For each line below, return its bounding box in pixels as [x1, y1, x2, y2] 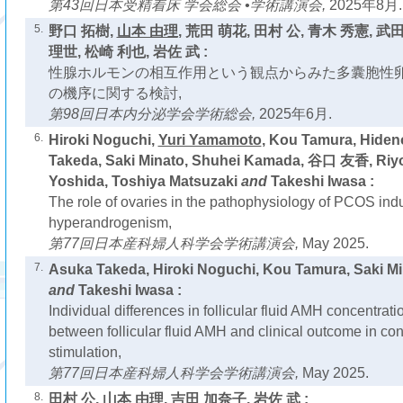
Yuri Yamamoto [157, 132, 262, 148]
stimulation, [48, 345, 121, 360]
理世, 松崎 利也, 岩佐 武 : [48, 44, 208, 59]
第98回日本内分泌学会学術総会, [48, 106, 259, 121]
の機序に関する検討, [48, 85, 182, 101]
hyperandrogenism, [48, 215, 172, 230]
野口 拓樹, [48, 23, 117, 39]
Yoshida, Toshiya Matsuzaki [48, 174, 237, 189]
